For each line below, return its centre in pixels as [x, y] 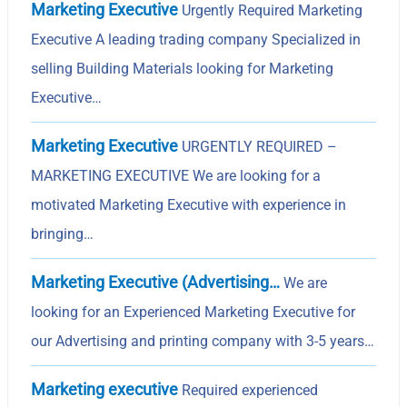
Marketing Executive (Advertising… [156, 282]
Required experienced [248, 390]
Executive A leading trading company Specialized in [196, 39]
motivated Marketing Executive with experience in [189, 204]
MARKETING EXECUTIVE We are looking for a [176, 175]
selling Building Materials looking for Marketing [183, 68]
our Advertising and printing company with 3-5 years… [203, 341]
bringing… [63, 233]
